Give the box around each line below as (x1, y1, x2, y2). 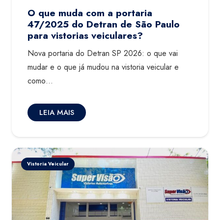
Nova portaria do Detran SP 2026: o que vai (27, 48, 178, 59)
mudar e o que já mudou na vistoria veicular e (27, 61, 179, 73)
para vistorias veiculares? (27, 28, 143, 42)
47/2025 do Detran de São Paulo (27, 17, 180, 31)
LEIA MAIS (39, 107, 74, 118)
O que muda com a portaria (27, 5, 152, 20)
